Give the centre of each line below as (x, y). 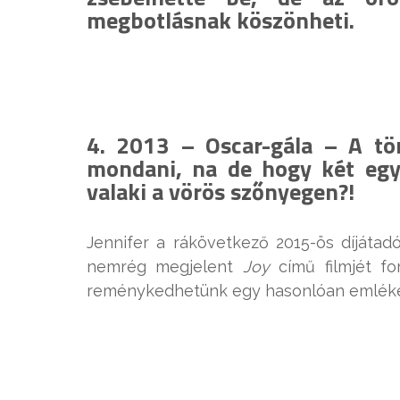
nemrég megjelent (165, 267)
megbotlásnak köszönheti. (221, 21)
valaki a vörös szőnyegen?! (221, 192)
